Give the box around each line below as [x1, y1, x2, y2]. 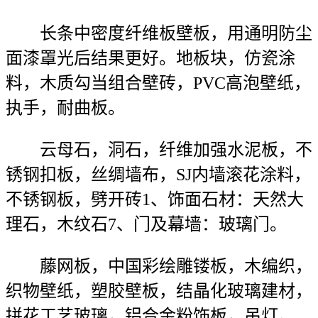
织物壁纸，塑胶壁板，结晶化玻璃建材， [6, 282, 312, 300]
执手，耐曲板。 [6, 99, 125, 117]
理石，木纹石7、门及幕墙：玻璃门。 [6, 215, 287, 234]
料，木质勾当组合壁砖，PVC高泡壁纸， [6, 74, 311, 92]
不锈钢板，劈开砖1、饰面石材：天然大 [6, 190, 304, 209]
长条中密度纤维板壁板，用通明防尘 [6, 24, 312, 43]
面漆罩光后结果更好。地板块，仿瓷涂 [6, 49, 295, 67]
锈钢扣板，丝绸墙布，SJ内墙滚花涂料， [6, 165, 311, 184]
